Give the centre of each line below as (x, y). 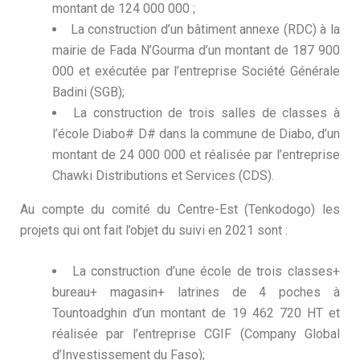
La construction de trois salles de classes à (206, 113)
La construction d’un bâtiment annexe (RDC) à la (205, 29)
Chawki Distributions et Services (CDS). (163, 176)
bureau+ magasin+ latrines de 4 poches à (196, 292)
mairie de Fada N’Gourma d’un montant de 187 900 (196, 50)
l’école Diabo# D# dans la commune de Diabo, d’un (196, 134)
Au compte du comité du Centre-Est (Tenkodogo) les (180, 209)
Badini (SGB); (88, 92)
